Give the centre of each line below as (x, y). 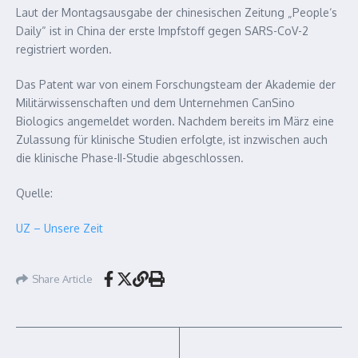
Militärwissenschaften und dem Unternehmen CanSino (155, 103)
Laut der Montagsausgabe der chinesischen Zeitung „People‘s (177, 12)
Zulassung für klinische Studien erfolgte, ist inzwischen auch (172, 139)
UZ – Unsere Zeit (60, 228)
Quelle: (34, 193)
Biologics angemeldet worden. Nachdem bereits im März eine (175, 121)
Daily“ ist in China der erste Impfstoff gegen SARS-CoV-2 (162, 31)
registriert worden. (64, 49)
